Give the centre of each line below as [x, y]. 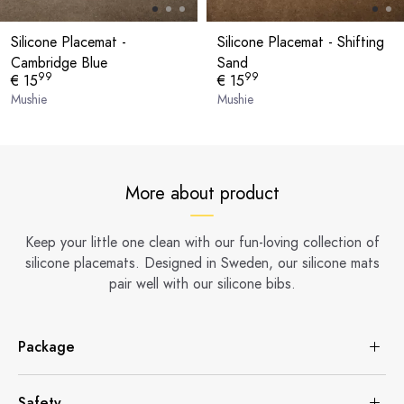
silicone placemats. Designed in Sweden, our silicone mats [202, 262]
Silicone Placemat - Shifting [301, 41]
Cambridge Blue [59, 62]
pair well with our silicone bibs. [202, 283]
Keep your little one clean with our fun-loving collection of [202, 242]
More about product [202, 193]
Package [46, 346]
